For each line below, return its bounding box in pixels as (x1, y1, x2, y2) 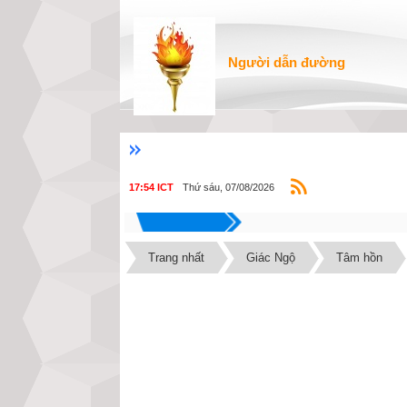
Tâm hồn (336, 251, 382, 265)
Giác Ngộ (245, 251, 295, 265)
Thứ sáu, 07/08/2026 (183, 181, 274, 193)
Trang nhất (148, 251, 204, 265)
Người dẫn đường (227, 55, 345, 70)
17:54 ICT (129, 182, 174, 193)
